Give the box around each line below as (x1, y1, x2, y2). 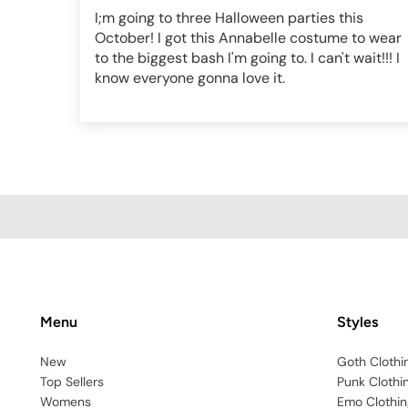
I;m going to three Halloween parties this (95, 8, 363, 27)
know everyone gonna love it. (95, 68, 285, 87)
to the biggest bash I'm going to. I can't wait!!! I (95, 48, 400, 67)
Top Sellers (40, 373, 104, 390)
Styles (337, 313, 378, 331)
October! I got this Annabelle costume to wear (95, 28, 402, 47)
